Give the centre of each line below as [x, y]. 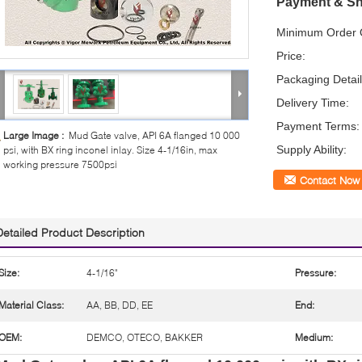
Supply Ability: [311, 149]
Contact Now [330, 180]
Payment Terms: [318, 126]
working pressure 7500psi [60, 164]
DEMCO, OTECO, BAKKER [145, 337]
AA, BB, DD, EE [120, 305]
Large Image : [36, 135]
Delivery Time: [313, 102]
